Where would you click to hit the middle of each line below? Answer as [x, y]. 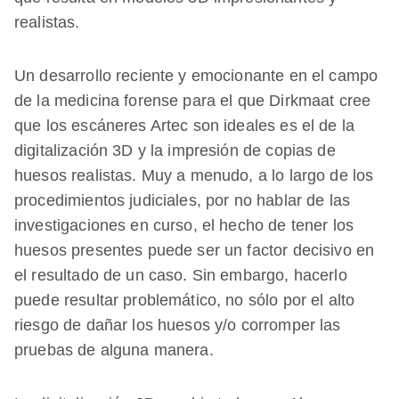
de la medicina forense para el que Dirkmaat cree [193, 100]
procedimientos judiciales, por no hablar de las [183, 200]
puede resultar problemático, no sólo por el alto [185, 300]
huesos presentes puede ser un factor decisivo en [195, 250]
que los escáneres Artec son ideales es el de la [185, 125]
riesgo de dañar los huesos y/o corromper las [178, 325]
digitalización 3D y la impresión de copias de [175, 150]
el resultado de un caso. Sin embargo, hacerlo [181, 275]
